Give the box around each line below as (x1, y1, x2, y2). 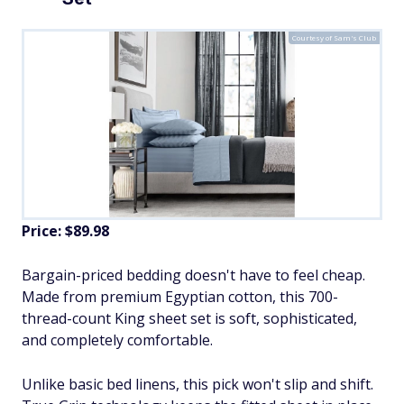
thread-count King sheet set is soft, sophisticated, (22, 308, 357, 329)
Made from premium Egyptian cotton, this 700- (22, 287, 338, 308)
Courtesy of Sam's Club (292, 32, 376, 43)
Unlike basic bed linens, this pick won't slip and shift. (22, 374, 373, 395)
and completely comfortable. (22, 330, 213, 351)
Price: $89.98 (22, 221, 109, 242)
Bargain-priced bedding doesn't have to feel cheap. (22, 265, 365, 286)
